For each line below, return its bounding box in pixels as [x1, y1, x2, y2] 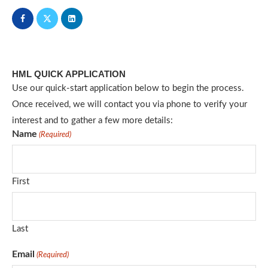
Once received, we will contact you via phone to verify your [12, 100, 247, 109]
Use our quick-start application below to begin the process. [12, 84, 244, 93]
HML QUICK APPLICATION [12, 69, 126, 80]
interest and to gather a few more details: [12, 116, 173, 126]
